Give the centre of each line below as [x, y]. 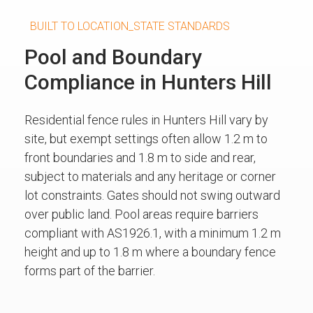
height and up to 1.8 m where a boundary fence [150, 252]
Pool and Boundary [113, 57]
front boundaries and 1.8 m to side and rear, [140, 157]
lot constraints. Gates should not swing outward [152, 195]
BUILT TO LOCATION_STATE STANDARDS [130, 26]
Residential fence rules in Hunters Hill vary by [146, 119]
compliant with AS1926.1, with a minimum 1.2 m [153, 233]
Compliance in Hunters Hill [148, 82]
